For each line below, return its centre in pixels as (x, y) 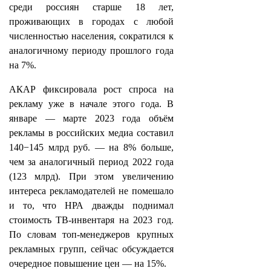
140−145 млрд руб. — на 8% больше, (91, 147)
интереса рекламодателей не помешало (91, 191)
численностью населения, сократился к (91, 36)
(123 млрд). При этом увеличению (91, 176)
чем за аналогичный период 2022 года (91, 162)
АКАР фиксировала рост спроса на (91, 89)
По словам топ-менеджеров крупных (91, 234)
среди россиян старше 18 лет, (91, 7)
